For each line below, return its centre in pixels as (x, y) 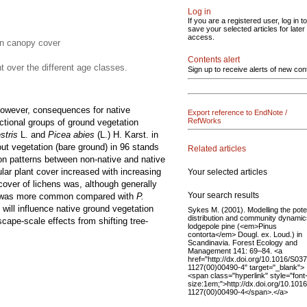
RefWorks (205, 121)
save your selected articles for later (246, 29)
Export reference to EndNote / (237, 112)
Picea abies (73, 135)
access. (201, 37)
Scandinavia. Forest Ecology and (243, 242)
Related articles (217, 148)
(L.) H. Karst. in (128, 135)
